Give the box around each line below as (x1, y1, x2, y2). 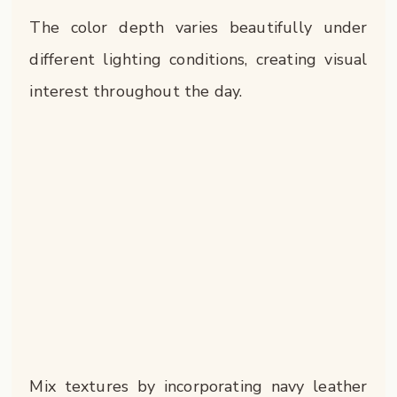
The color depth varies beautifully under (29, 17, 368, 39)
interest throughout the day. (29, 81, 243, 103)
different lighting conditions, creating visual (29, 49, 368, 71)
